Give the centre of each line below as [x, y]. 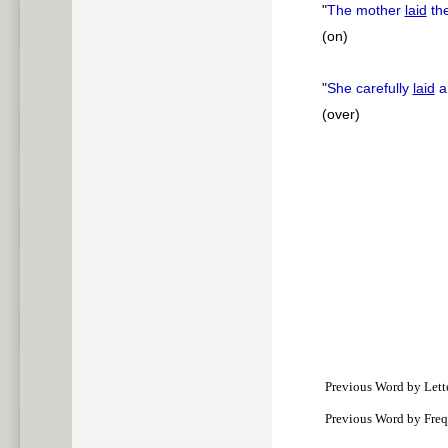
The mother [365, 10]
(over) [340, 114]
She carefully [369, 88]
